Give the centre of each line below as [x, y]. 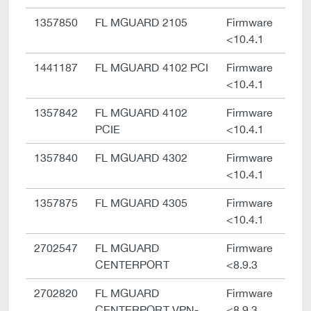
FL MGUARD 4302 [141, 158]
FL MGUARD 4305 [141, 203]
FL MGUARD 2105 [141, 22]
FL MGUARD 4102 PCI [152, 67]
